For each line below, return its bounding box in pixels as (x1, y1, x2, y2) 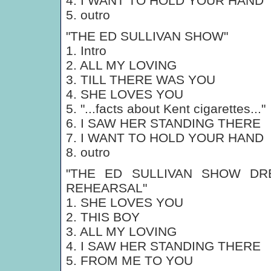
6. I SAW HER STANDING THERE (66, 116, 261, 130)
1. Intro (66, 44, 106, 57)
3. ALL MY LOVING (66, 224, 177, 238)
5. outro (66, 8, 110, 22)
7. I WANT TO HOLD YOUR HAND (66, 131, 264, 145)
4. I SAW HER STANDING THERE (66, 239, 261, 253)
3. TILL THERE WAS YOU (66, 73, 215, 87)
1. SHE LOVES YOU (66, 195, 183, 209)
